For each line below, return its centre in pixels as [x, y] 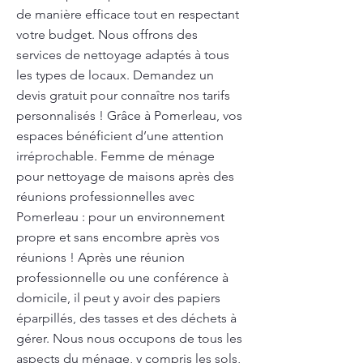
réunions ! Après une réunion [100, 257]
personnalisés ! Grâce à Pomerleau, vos [129, 115]
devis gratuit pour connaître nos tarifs [123, 95]
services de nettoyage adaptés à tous [123, 55]
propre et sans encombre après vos [118, 237]
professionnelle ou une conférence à [122, 278]
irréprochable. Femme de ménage [115, 156]
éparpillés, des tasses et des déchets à [126, 318]
